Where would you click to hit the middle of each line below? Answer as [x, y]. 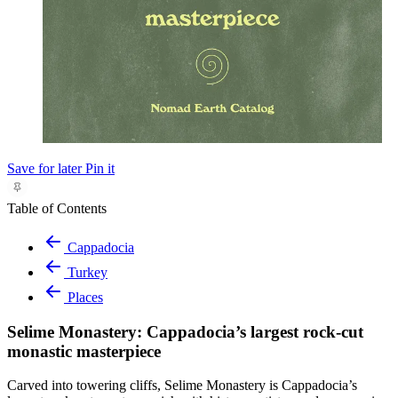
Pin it [100, 168]
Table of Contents [57, 208]
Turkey [88, 272]
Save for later [44, 168]
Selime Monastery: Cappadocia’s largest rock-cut [185, 331]
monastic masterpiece [84, 351]
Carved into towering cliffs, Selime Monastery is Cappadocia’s [182, 386]
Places [85, 297]
